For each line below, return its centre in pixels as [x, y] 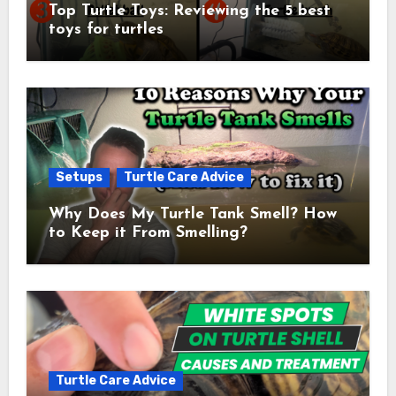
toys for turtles [106, 29]
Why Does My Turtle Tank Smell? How [192, 214]
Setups [79, 177]
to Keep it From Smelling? [148, 232]
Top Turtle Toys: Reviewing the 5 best [189, 11]
